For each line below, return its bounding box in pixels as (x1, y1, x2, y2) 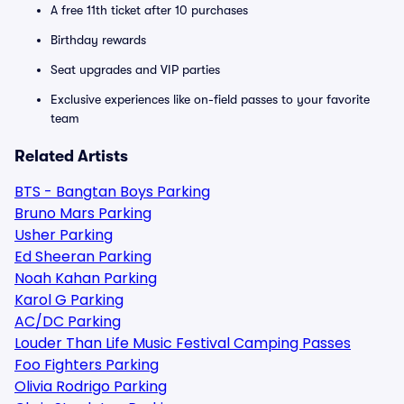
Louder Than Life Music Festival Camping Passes (14, 333, 351, 353)
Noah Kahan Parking (14, 268, 157, 289)
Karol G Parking (14, 289, 124, 310)
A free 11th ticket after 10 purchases (50, 3, 248, 17)
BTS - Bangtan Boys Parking (14, 181, 210, 202)
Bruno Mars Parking (14, 203, 151, 224)
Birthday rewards (50, 32, 146, 47)
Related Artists (14, 147, 128, 165)
